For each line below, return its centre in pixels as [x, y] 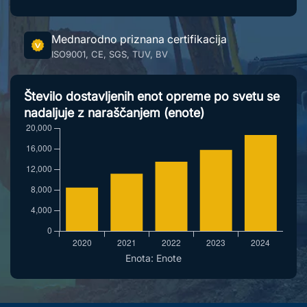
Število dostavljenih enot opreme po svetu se [152, 96]
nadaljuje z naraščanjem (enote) [114, 112]
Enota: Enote [153, 258]
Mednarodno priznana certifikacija [139, 39]
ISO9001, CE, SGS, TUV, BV [110, 54]
